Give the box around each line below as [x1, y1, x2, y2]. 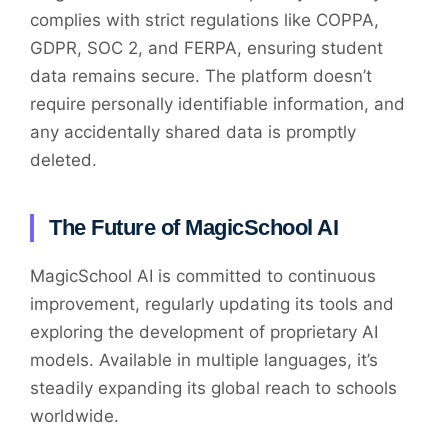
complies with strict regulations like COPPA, [30, 9, 379, 30]
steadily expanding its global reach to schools [30, 377, 397, 398]
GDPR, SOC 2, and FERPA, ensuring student [30, 37, 383, 58]
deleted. [30, 149, 97, 170]
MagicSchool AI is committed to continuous [30, 265, 376, 286]
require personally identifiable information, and [30, 93, 405, 114]
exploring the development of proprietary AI [30, 321, 378, 342]
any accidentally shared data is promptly [30, 121, 356, 142]
